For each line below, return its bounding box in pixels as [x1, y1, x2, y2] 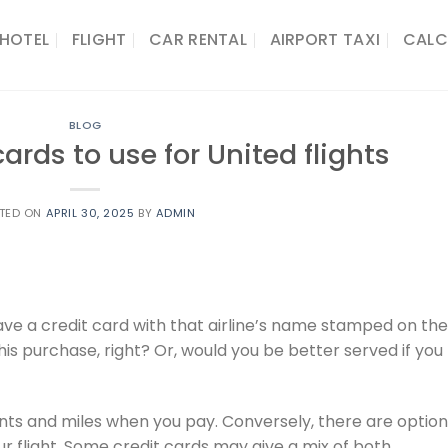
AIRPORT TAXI [269, 27, 381, 51]
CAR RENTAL [148, 27, 248, 51]
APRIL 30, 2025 [45, 204, 135, 221]
